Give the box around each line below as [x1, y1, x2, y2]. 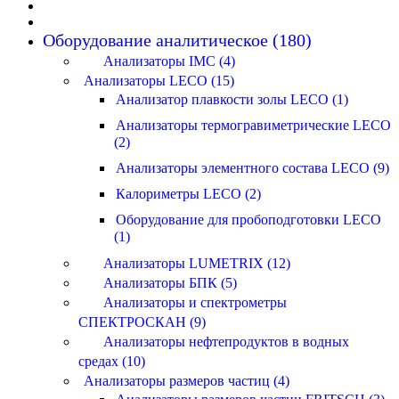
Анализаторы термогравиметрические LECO [116, 118, 391, 133]
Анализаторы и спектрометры [103, 295, 287, 310]
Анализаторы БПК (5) [103, 275, 237, 290]
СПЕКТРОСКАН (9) [78, 314, 206, 330]
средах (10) [78, 354, 145, 369]
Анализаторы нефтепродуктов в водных [103, 334, 349, 349]
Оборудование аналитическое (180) [43, 30, 312, 50]
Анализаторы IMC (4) [103, 53, 235, 69]
